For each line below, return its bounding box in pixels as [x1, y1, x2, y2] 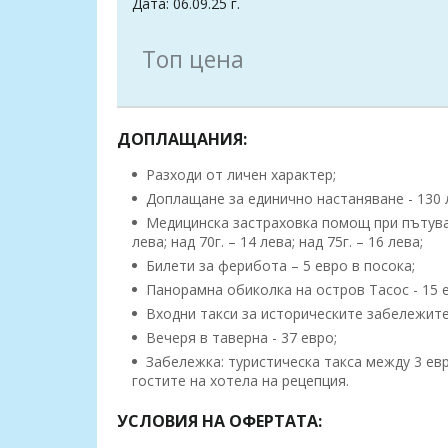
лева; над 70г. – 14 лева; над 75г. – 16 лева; [132, 232, 423, 252]
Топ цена [142, 43, 244, 76]
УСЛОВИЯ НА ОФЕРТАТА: [117, 410, 322, 433]
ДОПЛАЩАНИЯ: [117, 128, 247, 151]
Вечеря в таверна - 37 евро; [142, 328, 337, 348]
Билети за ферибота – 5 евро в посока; [142, 256, 415, 276]
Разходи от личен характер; [142, 165, 336, 185]
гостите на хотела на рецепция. [132, 371, 349, 391]
